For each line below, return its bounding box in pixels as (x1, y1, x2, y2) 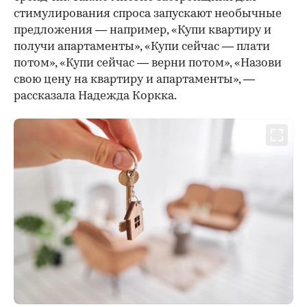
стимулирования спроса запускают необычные (14, 8, 282, 20)
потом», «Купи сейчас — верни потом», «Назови (14, 57, 282, 69)
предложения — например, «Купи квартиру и (14, 24, 271, 36)
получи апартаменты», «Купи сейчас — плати (14, 40, 270, 53)
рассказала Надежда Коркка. (14, 90, 177, 102)
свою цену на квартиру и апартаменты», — (14, 73, 255, 86)
